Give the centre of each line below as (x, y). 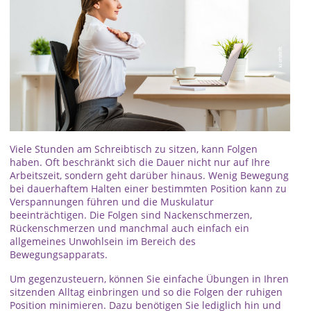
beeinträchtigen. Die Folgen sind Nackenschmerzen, (131, 215)
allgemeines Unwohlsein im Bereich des (103, 241)
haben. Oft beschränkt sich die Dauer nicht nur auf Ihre (140, 162)
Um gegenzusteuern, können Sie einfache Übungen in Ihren (149, 278)
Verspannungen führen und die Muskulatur (112, 201)
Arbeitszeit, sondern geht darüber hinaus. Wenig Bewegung (149, 175)
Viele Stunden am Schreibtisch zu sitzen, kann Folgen (134, 149)
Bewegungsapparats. (59, 254)
